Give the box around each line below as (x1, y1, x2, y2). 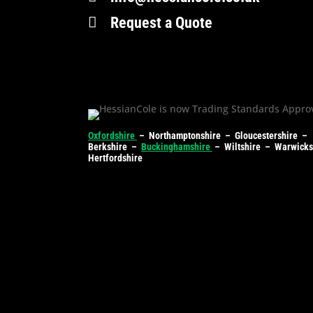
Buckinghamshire (141, 140, 212, 152)
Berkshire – (88, 140, 141, 152)
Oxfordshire (88, 129, 137, 141)
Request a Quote (110, 13, 213, 31)
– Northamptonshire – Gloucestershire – (137, 129, 310, 141)
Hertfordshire (88, 152, 143, 163)
